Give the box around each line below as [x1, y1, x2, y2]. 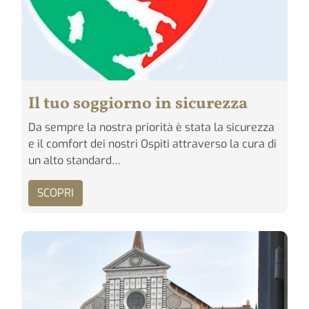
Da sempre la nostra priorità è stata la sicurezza [28, 120, 275, 135]
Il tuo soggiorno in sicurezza [28, 92, 248, 117]
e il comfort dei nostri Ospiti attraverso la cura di [28, 137, 277, 152]
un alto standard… [28, 153, 121, 168]
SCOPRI [37, 186, 74, 201]
